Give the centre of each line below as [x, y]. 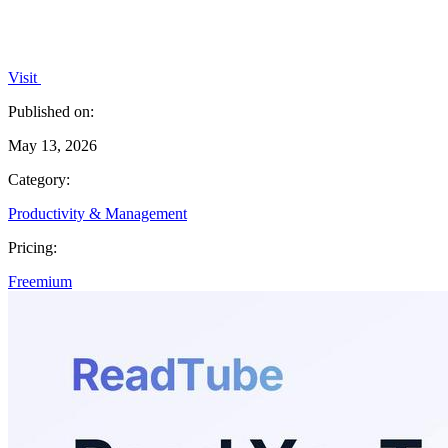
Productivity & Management [97, 213]
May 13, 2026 [52, 145]
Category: [39, 179]
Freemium [40, 281]
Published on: [51, 111]
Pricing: [32, 247]
